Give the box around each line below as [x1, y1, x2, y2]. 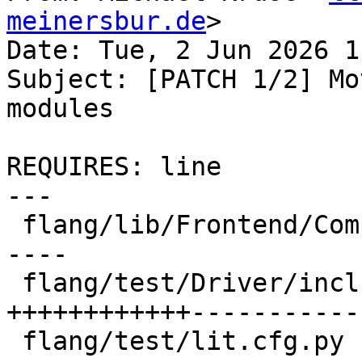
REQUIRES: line [6, 152, 221, 182]
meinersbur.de [6, 6, 206, 36]
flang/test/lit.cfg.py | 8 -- [6, 326, 22, 356]
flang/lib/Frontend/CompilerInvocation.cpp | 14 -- [6, 210, 22, 240]
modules [6, 94, 114, 124]
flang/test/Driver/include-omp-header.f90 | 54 [6, 268, 22, 298]
